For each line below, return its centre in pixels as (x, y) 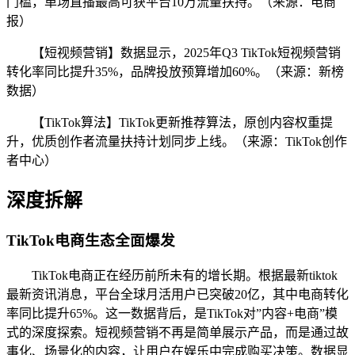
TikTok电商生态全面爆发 (91, 240)
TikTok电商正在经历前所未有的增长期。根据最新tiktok (185, 275)
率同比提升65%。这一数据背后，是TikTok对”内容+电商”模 (172, 313)
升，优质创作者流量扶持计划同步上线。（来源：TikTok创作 (177, 142)
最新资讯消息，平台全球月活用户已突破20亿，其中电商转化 (177, 294)
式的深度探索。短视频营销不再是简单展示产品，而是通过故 (177, 332)
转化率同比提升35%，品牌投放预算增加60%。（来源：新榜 (175, 72)
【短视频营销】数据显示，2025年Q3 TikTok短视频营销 (186, 53)
